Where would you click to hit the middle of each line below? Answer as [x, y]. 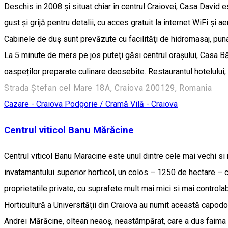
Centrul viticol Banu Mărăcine [69, 130]
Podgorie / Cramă [97, 104]
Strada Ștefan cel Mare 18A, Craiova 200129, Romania [108, 88]
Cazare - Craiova [34, 104]
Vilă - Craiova [154, 104]
